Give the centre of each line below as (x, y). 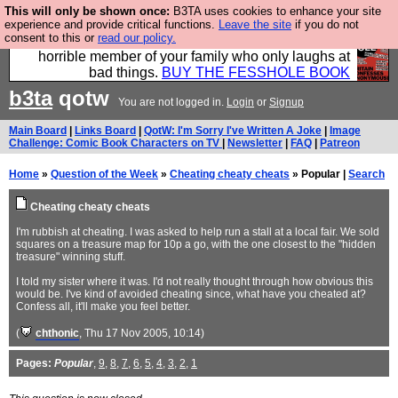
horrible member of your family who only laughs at (194, 56)
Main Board (38, 131)
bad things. (125, 72)
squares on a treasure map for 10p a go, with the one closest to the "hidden (196, 244)
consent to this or (51, 38)
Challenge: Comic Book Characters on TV (115, 143)
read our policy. (137, 38)
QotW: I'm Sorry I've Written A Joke (233, 131)
